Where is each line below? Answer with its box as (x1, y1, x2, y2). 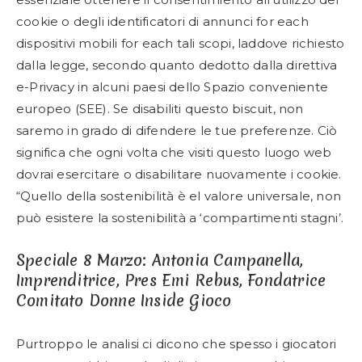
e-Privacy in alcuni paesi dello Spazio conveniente (16, 79, 329, 95)
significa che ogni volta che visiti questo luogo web (16, 145, 332, 160)
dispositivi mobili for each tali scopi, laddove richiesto (16, 36, 345, 51)
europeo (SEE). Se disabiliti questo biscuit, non (16, 101, 304, 116)
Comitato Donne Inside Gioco (16, 290, 232, 311)
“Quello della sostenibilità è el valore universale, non (16, 188, 342, 204)
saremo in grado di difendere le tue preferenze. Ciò (16, 123, 338, 138)
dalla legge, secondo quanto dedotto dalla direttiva (16, 57, 338, 73)
